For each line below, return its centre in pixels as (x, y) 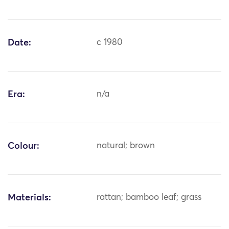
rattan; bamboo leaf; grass (149, 198)
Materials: (29, 198)
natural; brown (126, 146)
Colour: (24, 146)
